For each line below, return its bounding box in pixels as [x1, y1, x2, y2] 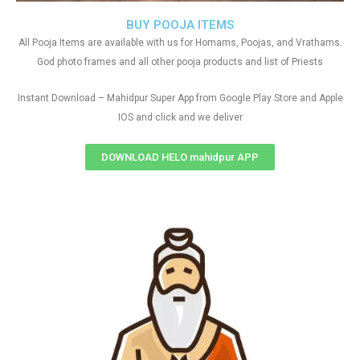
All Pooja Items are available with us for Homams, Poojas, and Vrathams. [18, 37, 342, 48]
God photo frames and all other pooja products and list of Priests [37, 56, 323, 67]
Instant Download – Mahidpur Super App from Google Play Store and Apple [17, 92, 343, 104]
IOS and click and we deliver [117, 112, 243, 123]
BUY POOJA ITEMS [126, 18, 234, 32]
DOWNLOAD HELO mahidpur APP [101, 151, 259, 163]
